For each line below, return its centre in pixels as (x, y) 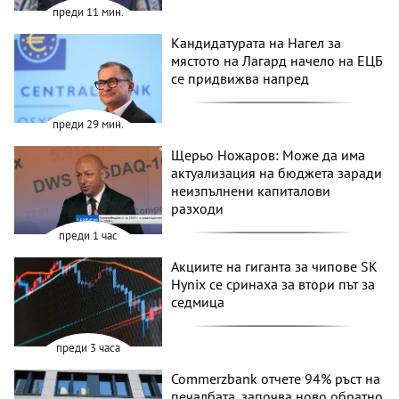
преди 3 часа (89, 347)
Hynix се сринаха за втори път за (273, 285)
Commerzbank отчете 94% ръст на (276, 378)
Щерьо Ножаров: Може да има (269, 155)
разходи (198, 208)
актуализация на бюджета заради (277, 172)
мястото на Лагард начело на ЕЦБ (277, 60)
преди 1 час (89, 236)
